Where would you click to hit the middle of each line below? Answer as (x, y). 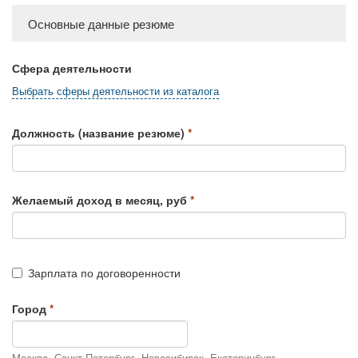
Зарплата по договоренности (104, 273)
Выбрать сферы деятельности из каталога (115, 91)
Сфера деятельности (72, 68)
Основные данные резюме (101, 24)
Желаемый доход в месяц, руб (99, 200)
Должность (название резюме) (98, 133)
